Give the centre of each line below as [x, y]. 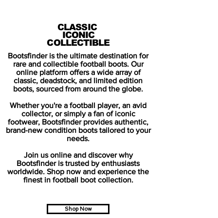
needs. [78, 138]
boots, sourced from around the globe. [78, 89]
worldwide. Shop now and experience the [78, 172]
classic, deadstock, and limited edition [78, 81]
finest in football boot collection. [78, 180]
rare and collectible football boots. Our [78, 64]
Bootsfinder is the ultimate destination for [78, 56]
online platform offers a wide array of [78, 72]
